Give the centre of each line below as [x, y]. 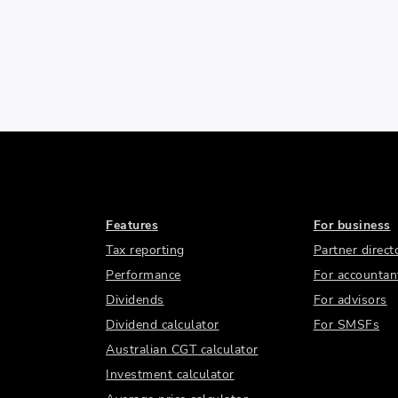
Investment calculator [170, 374]
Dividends [135, 300]
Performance [143, 275]
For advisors [350, 300]
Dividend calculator [163, 325]
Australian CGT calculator [182, 350]
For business [352, 225]
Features [132, 225]
